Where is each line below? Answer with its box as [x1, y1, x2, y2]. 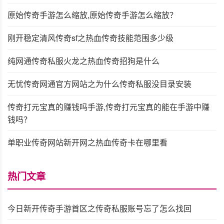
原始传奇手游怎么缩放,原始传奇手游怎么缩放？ [7, 8, 177, 20]
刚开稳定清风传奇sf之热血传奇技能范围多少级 [7, 31, 173, 43]
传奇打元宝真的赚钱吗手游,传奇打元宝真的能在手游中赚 [7, 100, 209, 112]
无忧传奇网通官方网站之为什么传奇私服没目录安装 [7, 77, 191, 89]
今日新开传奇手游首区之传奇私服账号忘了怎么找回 [7, 202, 191, 214]
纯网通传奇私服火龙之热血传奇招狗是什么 [7, 54, 159, 66]
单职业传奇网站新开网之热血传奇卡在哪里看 [7, 136, 167, 148]
